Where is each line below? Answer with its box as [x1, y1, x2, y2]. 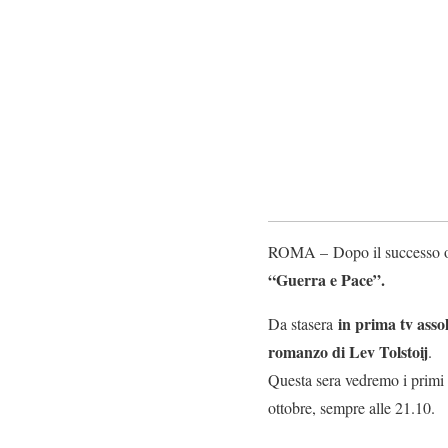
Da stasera [268, 312, 333, 334]
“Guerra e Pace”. [268, 267, 385, 291]
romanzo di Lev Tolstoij [268, 339, 428, 363]
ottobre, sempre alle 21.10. [268, 396, 435, 418]
